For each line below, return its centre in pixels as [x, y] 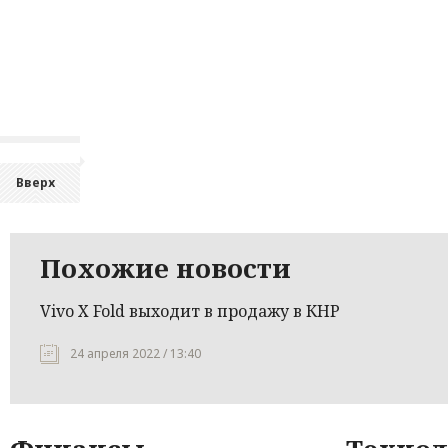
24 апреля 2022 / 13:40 [135, 353]
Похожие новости [165, 268]
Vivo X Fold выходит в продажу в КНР [190, 311]
